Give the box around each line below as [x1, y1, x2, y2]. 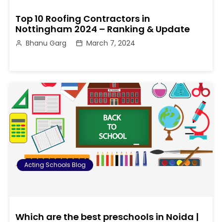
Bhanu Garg [26, 38, 67, 49]
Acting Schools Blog [24, 161, 86, 169]
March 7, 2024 [86, 38, 136, 49]
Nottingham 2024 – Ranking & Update [15, 23, 190, 36]
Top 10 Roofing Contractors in [15, 12, 151, 25]
